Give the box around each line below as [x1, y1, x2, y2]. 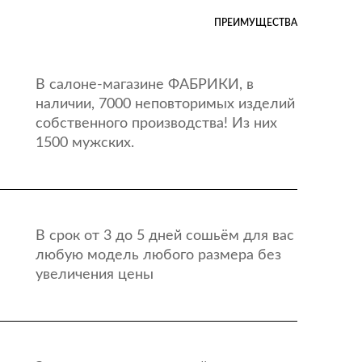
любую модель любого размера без [35, 248, 281, 263]
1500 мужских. [35, 136, 134, 150]
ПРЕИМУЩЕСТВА [214, 18, 297, 27]
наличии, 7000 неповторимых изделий [35, 97, 295, 112]
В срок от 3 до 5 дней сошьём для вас [35, 229, 294, 243]
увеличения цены [35, 267, 154, 282]
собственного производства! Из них [35, 116, 277, 131]
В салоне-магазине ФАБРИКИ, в [35, 78, 254, 92]
